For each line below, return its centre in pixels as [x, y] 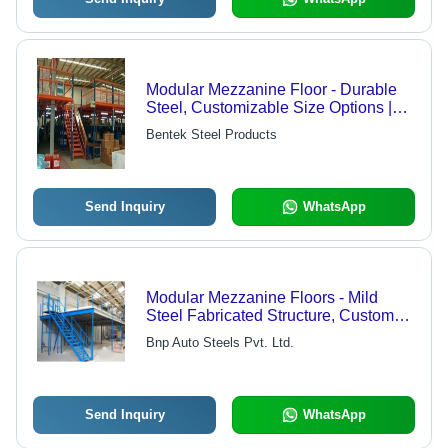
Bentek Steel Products [211, 135]
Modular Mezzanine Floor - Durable [271, 90]
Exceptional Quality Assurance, [256, 126]
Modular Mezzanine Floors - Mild [261, 298]
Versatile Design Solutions [239, 144]
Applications [189, 352]
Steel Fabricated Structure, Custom [269, 316]
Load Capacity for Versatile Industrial [275, 334]
